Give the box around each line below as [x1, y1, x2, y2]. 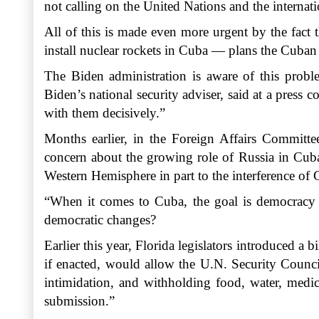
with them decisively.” [44, 105, 165, 120]
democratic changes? [44, 211, 156, 227]
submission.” [44, 293, 115, 308]
